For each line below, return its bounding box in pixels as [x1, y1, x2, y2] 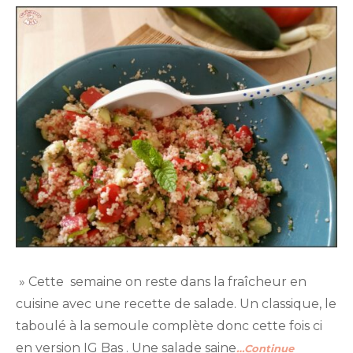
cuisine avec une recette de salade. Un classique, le [16, 296, 336, 312]
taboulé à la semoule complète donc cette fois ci [16, 318, 322, 334]
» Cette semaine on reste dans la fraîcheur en [16, 274, 307, 290]
